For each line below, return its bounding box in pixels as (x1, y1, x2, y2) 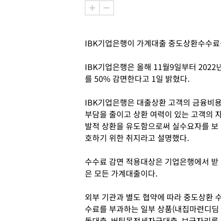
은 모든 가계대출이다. (85, 167, 159, 179)
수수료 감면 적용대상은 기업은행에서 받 (85, 155, 219, 167)
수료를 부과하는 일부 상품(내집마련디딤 (85, 203, 219, 215)
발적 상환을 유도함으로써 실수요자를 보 (85, 120, 219, 132)
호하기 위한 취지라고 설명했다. (85, 132, 189, 144)
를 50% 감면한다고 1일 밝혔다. (85, 73, 189, 84)
